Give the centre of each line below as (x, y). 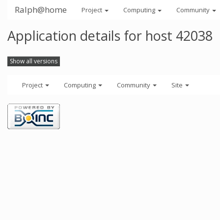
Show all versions (34, 61)
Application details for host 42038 (110, 36)
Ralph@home (41, 10)
